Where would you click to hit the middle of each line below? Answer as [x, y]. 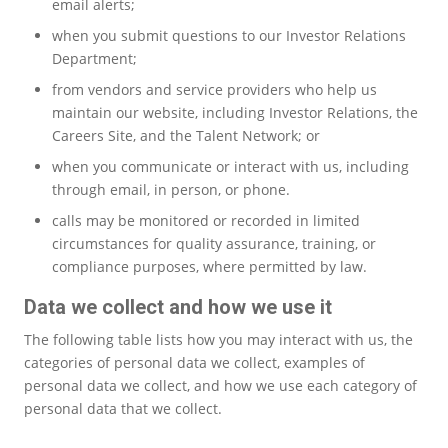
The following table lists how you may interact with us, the [218, 339]
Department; [98, 58]
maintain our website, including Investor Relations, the [235, 112]
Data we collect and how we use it [178, 306]
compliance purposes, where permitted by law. [209, 266]
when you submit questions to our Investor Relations [229, 35]
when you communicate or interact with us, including [230, 166]
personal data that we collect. [123, 408]
